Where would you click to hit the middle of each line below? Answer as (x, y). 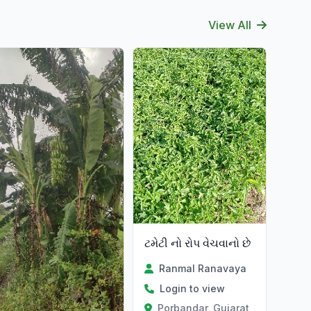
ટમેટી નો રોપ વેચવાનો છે (198, 243)
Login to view (193, 289)
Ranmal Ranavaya (202, 269)
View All (230, 25)
